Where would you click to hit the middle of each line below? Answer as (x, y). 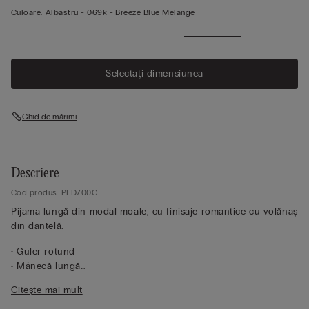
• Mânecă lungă (46, 266)
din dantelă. (38, 226)
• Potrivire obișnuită (55, 295)
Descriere (35, 173)
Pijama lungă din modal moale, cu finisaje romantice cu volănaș (154, 211)
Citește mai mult (47, 290)
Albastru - (66, 12)
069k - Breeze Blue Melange (141, 12)
